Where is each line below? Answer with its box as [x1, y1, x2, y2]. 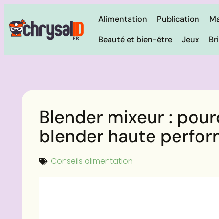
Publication [156, 14, 199, 24]
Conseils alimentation [51, 155, 133, 167]
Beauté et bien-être [98, 34, 172, 44]
